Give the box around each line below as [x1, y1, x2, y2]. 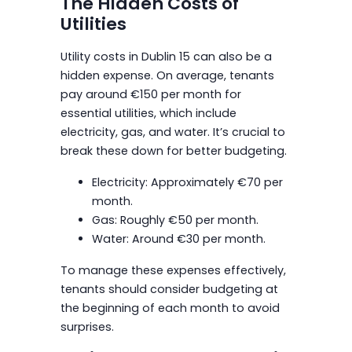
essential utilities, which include [60, 104, 236, 121]
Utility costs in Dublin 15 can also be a [60, 48, 272, 64]
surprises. [60, 318, 114, 335]
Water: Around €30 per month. [91, 230, 266, 247]
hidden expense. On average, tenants [60, 67, 274, 83]
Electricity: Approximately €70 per [91, 174, 283, 190]
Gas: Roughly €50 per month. [91, 211, 258, 228]
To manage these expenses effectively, [60, 262, 286, 278]
